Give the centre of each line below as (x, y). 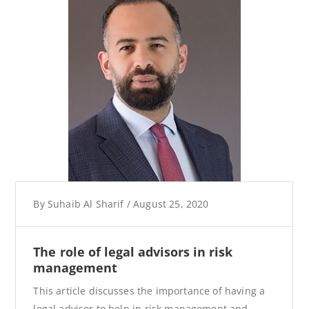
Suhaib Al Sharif (86, 203)
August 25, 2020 (171, 203)
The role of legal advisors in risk (133, 251)
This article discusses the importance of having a (149, 290)
